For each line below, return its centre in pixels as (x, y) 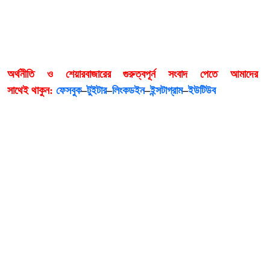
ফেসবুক (69, 90)
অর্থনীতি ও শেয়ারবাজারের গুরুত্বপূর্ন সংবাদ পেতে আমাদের (133, 74)
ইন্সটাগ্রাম (166, 90)
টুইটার (97, 90)
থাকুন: (44, 90)
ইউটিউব (202, 90)
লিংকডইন (128, 90)
